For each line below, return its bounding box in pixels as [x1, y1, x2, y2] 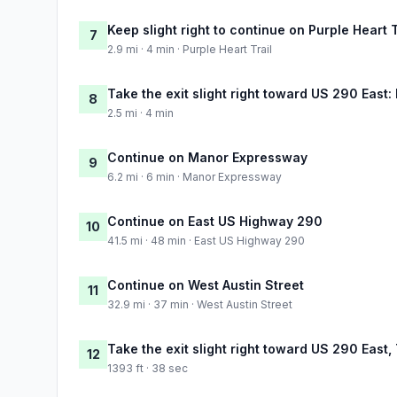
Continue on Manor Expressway [107, 149, 307, 165]
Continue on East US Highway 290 [107, 213, 323, 229]
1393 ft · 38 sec [107, 361, 188, 375]
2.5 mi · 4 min [107, 105, 174, 120]
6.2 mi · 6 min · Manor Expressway [107, 169, 282, 183]
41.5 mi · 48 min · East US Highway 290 [107, 233, 305, 247]
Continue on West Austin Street [107, 276, 304, 292]
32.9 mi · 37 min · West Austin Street [107, 297, 292, 311]
